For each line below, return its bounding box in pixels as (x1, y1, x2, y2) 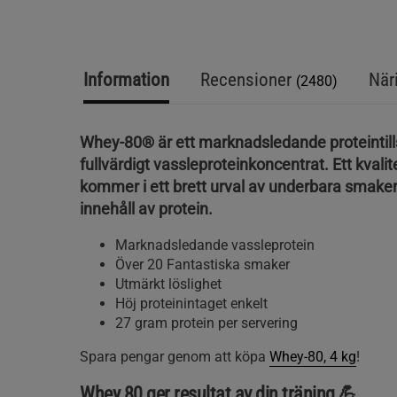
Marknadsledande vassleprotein (115, 237, 315, 253)
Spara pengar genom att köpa (80, 348, 269, 365)
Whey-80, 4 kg (269, 348, 356, 365)
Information (83, 69, 169, 90)
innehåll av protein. (80, 199, 213, 218)
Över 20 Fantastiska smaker (115, 256, 290, 273)
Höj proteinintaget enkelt (115, 295, 268, 312)
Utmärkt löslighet (115, 276, 222, 292)
